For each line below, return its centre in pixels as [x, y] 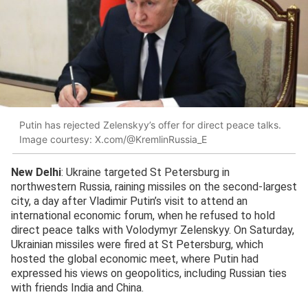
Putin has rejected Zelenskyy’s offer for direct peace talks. [150, 124]
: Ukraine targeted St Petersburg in [145, 173]
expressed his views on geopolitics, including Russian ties [149, 274]
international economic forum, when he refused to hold [143, 216]
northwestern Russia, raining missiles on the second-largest [154, 187]
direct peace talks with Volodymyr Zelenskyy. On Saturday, [153, 230]
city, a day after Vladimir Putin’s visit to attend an [129, 201]
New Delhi [36, 173]
